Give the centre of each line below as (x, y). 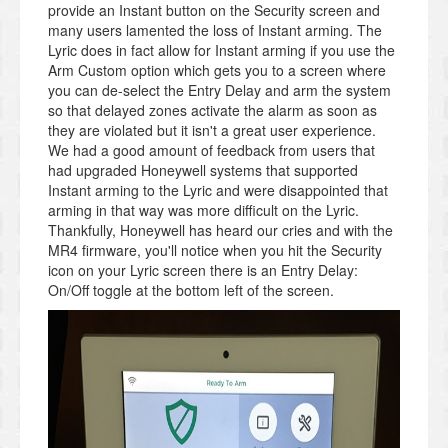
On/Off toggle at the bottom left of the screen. (191, 290)
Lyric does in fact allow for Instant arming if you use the (221, 50)
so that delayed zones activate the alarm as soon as (212, 110)
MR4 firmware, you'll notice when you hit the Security (215, 250)
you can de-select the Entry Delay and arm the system (219, 90)
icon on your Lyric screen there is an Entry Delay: (203, 270)
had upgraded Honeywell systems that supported (203, 170)
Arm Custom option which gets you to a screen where (217, 70)
